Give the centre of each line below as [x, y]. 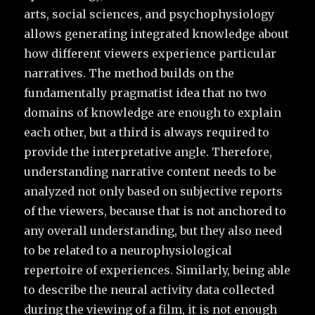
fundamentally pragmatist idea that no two [146, 93]
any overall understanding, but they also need [153, 231]
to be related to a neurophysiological [128, 251]
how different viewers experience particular [150, 54]
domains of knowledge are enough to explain [153, 113]
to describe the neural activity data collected [149, 290]
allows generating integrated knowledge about [157, 34]
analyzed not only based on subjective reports [154, 192]
